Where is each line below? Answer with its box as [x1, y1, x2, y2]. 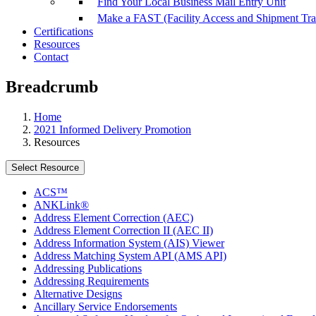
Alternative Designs [34, 288, 122, 300]
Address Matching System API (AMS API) [34, 250, 226, 262]
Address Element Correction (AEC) [34, 212, 193, 224]
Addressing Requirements [34, 275, 149, 288]
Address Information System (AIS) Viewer [34, 237, 224, 250]
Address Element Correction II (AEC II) [34, 224, 213, 237]
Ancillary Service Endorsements [34, 300, 177, 313]
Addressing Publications [34, 262, 142, 275]
